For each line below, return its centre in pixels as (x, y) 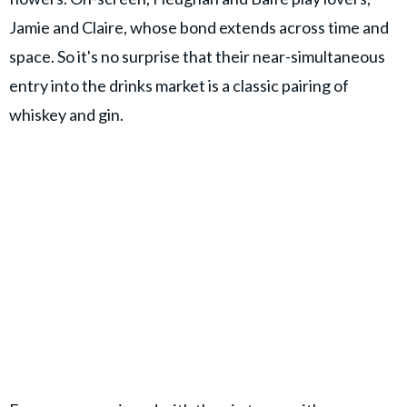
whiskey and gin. (68, 115)
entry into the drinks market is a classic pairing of (179, 86)
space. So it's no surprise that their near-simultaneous (197, 57)
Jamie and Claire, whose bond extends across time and (199, 28)
